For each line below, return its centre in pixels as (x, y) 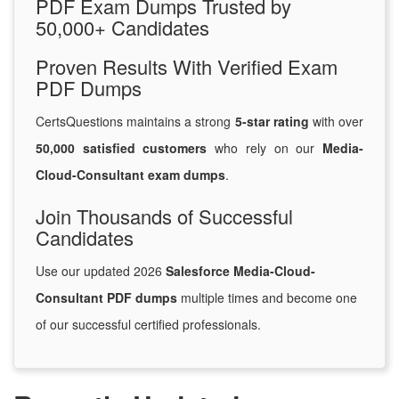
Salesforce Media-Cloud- (240, 271)
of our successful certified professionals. (148, 325)
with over (336, 122)
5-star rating (272, 122)
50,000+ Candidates (122, 28)
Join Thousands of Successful (164, 216)
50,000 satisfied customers (122, 148)
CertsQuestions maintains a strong (135, 122)
